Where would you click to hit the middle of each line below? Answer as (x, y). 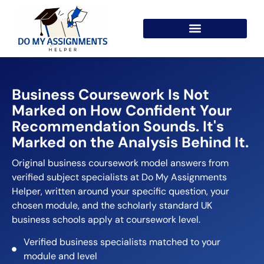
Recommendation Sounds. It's (118, 126)
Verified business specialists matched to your (122, 242)
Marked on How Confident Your (122, 110)
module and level (60, 256)
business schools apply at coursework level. (106, 219)
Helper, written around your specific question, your (121, 191)
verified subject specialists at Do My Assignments (119, 177)
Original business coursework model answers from (120, 163)
